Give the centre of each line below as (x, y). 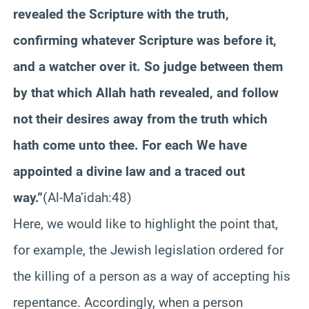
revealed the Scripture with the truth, (121, 14)
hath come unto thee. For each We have (130, 145)
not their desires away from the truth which (140, 119)
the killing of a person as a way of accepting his (152, 276)
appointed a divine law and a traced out (129, 171)
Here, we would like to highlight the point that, (146, 223)
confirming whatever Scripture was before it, (145, 40)
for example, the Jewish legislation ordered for (148, 250)
